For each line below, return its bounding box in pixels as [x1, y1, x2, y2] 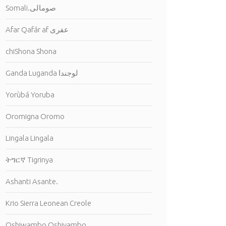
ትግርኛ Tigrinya [6, 155, 53, 164]
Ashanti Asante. [6, 177, 58, 186]
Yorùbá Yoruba [6, 90, 54, 99]
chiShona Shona [6, 47, 56, 55]
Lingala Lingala [6, 134, 53, 142]
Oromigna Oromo [6, 112, 65, 121]
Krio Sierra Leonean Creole [6, 199, 91, 207]
